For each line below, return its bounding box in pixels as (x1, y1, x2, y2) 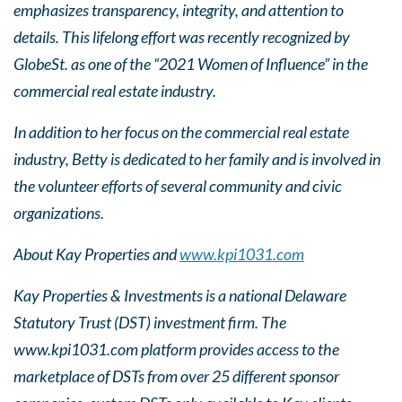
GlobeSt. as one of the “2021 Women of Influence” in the (13, 54, 368, 74)
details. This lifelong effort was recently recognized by (13, 27, 350, 47)
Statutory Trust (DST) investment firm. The (13, 312, 286, 332)
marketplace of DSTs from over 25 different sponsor (13, 366, 339, 386)
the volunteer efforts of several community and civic (13, 176, 342, 196)
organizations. (13, 203, 104, 223)
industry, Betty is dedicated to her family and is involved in (13, 149, 380, 169)
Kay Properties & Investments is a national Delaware (13, 285, 346, 305)
